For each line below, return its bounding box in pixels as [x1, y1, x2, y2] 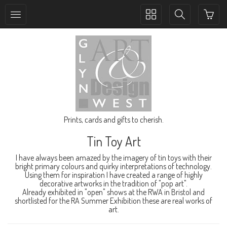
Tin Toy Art [86, 133, 141, 149]
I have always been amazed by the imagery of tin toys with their [15, 153, 212, 163]
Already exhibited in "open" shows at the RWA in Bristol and [22, 187, 205, 197]
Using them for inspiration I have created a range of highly [24, 170, 203, 180]
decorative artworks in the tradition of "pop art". [40, 178, 187, 188]
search [174, 19, 195, 29]
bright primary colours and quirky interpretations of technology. [15, 161, 212, 171]
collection [145, 19, 175, 29]
